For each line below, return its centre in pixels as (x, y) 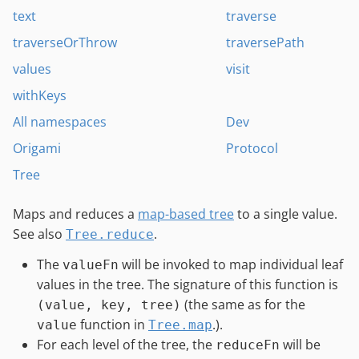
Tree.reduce (110, 234)
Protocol (252, 148)
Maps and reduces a (75, 214)
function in (113, 324)
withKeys (40, 95)
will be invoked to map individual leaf (231, 264)
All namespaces (60, 122)
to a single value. (286, 214)
